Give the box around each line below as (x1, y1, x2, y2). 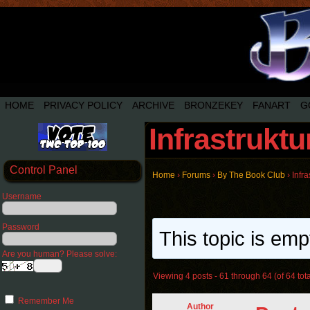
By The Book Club (217, 170, 285, 180)
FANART (253, 100, 291, 111)
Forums (182, 170, 210, 180)
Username (2, 192, 42, 201)
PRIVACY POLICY (44, 100, 122, 111)
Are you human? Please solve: (2, 249, 117, 259)
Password (2, 222, 39, 232)
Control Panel (10, 164, 77, 176)
